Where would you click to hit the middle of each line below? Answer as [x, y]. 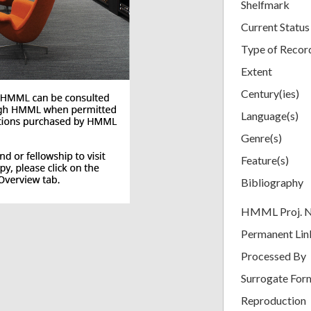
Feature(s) [265, 160]
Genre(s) [261, 137]
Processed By [274, 255]
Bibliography [272, 182]
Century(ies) [270, 93]
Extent [257, 71]
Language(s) [270, 115]
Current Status [275, 26]
